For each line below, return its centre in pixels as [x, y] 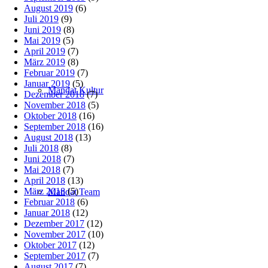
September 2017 [55, 255]
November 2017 [55, 234]
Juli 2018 [41, 148]
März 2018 [45, 191]
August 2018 [48, 137]
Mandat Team [74, 192]
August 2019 [48, 8]
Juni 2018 [42, 159]
